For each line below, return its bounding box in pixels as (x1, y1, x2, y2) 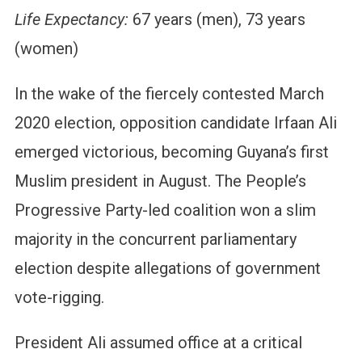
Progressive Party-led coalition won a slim (14, 200, 316, 221)
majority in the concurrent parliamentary (14, 229, 297, 250)
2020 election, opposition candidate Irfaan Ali (14, 113, 337, 133)
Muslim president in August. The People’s (14, 171, 306, 192)
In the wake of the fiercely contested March (14, 84, 324, 104)
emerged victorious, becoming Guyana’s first (14, 142, 329, 162)
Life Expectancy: (14, 10, 128, 30)
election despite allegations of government (14, 259, 321, 279)
